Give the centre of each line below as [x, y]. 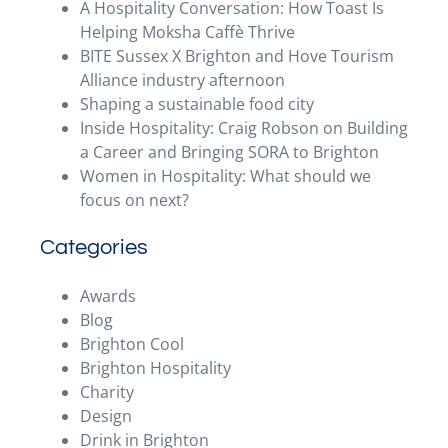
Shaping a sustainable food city [197, 104]
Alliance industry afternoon [182, 80]
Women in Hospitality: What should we [225, 176]
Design [106, 416]
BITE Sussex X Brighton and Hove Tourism [237, 56]
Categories [94, 247]
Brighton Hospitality [155, 368]
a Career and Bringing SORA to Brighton [229, 152]
